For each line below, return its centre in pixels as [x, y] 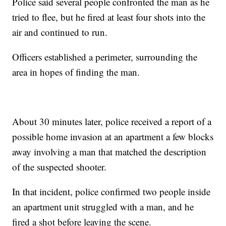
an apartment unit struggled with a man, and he [103, 207]
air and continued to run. [60, 32]
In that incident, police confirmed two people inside [111, 192]
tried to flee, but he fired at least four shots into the [109, 17]
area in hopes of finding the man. [76, 72]
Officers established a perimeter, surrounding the [105, 57]
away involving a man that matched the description [109, 152]
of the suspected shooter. [60, 167]
